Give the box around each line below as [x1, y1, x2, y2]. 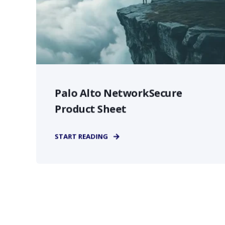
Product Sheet [54, 101, 127, 116]
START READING [54, 132, 108, 141]
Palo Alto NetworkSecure [54, 86, 182, 100]
